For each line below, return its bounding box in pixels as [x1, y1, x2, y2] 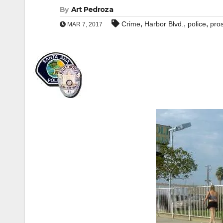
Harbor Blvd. [144, 20, 184, 28]
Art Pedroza [71, 5, 113, 14]
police [188, 20, 206, 28]
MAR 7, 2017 [66, 21, 103, 28]
